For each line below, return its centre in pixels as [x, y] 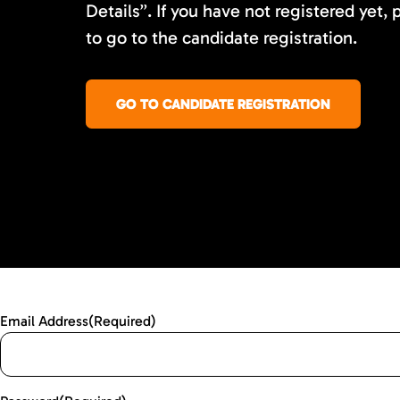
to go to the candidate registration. [221, 37]
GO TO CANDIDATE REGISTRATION [223, 104]
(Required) [122, 321]
